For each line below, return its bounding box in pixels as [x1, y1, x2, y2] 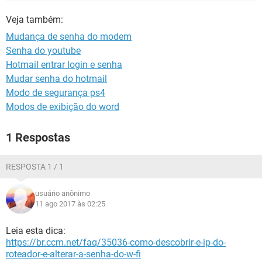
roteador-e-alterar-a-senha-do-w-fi [6, 249, 141, 260]
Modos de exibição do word [6, 101, 119, 112]
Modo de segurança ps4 [6, 87, 105, 98]
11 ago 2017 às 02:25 [35, 199, 105, 208]
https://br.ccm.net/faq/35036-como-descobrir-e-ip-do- [6, 237, 226, 248]
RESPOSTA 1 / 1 [6, 162, 64, 171]
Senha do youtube [6, 45, 81, 56]
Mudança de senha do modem [6, 31, 132, 42]
